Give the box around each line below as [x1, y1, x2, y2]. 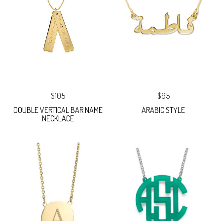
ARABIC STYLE [142, 105, 185, 115]
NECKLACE [41, 113, 74, 124]
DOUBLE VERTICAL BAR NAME [13, 105, 103, 115]
